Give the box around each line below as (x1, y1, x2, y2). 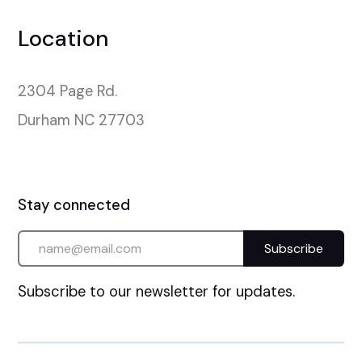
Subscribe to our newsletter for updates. (18, 282, 296, 302)
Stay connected (18, 195, 131, 215)
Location (18, 23, 109, 53)
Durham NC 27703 (18, 111, 145, 131)
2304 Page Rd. (18, 82, 118, 102)
